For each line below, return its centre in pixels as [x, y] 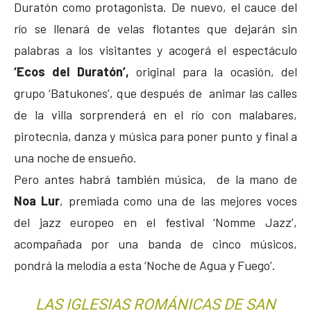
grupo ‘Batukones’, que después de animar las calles [155, 93]
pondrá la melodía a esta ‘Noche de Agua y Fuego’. [145, 265]
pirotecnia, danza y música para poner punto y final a [155, 136]
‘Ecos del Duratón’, [72, 71]
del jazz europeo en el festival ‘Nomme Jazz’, [155, 222]
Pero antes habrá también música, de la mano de [155, 179]
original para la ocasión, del [213, 71]
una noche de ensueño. [75, 157]
